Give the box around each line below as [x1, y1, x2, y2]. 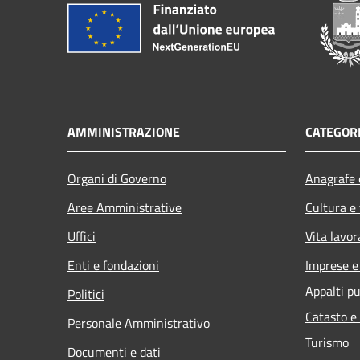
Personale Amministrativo [67, 313, 210, 333]
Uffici [67, 226, 96, 246]
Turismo [305, 332, 349, 352]
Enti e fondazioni [67, 255, 159, 275]
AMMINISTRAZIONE [67, 121, 180, 141]
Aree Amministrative [67, 197, 182, 217]
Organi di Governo [67, 168, 166, 188]
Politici [67, 284, 104, 304]
